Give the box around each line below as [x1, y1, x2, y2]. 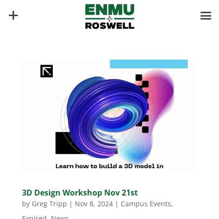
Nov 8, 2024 [74, 198, 113, 208]
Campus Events [120, 198, 171, 208]
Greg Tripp [31, 198, 67, 208]
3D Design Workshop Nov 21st [22, 187, 138, 198]
